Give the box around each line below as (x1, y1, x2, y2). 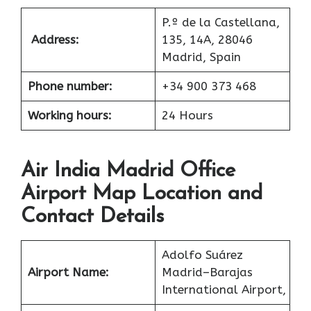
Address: (31, 32, 79, 47)
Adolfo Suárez (161, 248, 243, 262)
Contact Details (21, 206, 164, 228)
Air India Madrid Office (21, 160, 235, 183)
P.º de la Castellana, (161, 15, 280, 29)
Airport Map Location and (21, 183, 262, 205)
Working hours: (27, 108, 112, 122)
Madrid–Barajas (161, 265, 253, 280)
